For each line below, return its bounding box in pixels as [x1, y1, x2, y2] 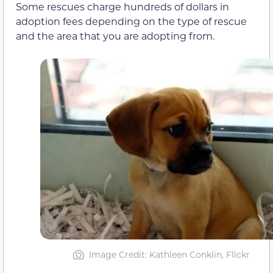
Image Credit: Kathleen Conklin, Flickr [88, 249, 250, 261]
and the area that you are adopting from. [16, 29, 214, 43]
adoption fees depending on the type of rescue [16, 15, 247, 28]
